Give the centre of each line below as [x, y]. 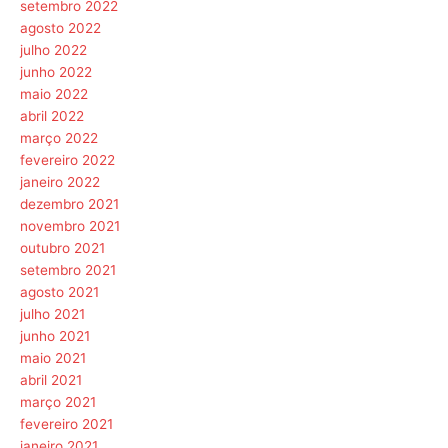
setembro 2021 [68, 270]
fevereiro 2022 [67, 160]
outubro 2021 [62, 248]
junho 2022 [56, 72]
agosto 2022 [60, 28]
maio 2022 [54, 94]
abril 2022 [52, 116]
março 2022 [59, 138]
